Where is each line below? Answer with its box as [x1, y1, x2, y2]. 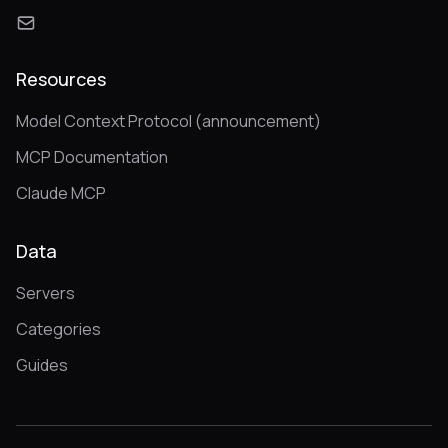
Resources [16, 67, 106, 92]
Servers [16, 282, 75, 305]
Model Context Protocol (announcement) [16, 110, 321, 133]
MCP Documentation [16, 146, 168, 169]
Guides [16, 354, 68, 377]
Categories [16, 318, 101, 341]
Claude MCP [16, 182, 106, 205]
